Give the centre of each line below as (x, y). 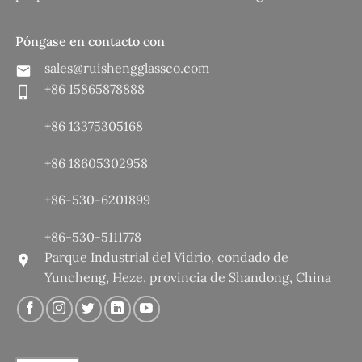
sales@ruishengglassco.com (127, 68)
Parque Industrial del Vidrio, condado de (166, 257)
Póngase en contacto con (90, 42)
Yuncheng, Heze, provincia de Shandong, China (188, 278)
